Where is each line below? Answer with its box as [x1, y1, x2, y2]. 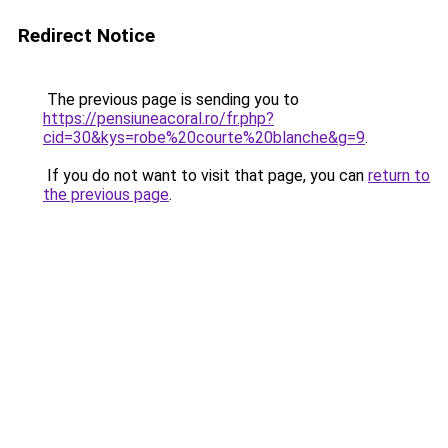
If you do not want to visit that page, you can [43, 166, 368, 185]
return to [368, 166, 430, 185]
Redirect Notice [18, 24, 155, 47]
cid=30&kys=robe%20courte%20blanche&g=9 [43, 128, 365, 147]
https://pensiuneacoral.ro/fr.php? [43, 109, 274, 128]
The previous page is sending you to [43, 90, 299, 109]
